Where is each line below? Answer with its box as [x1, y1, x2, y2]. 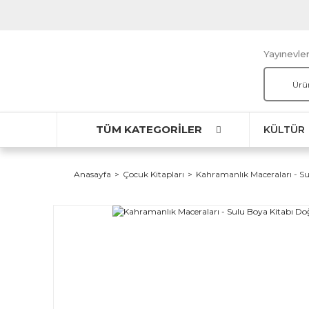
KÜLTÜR [263, 123, 305, 136]
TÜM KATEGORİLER [96, 123, 202, 136]
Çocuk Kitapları [123, 169, 184, 179]
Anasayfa [74, 169, 111, 179]
